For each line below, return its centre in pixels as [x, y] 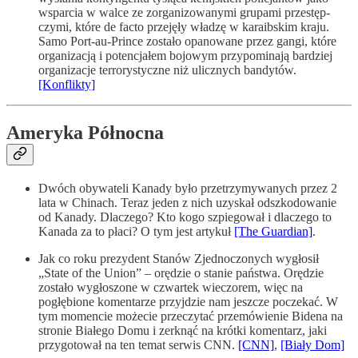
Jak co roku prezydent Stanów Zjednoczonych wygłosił [179, 259]
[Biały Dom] [312, 345]
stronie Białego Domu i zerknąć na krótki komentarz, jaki [183, 331]
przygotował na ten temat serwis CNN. [138, 345]
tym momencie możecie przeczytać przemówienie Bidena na [191, 316]
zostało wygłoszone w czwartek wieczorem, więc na [171, 288]
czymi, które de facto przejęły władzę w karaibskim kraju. [184, 27]
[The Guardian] [273, 232]
